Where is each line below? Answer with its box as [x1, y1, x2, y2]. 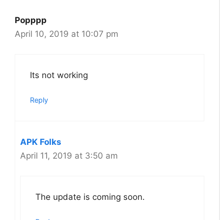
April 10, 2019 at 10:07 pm [15, 29, 118, 39]
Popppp [15, 15, 47, 26]
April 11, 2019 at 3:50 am [20, 151, 118, 161]
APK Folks [20, 137, 61, 147]
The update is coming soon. [35, 192, 145, 202]
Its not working [30, 70, 88, 80]
